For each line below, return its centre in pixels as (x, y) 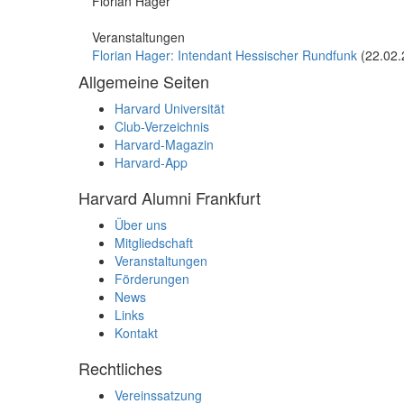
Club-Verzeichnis (162, 126)
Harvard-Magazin (164, 144)
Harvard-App (151, 162)
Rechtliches (120, 367)
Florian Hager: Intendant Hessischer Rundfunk (225, 55)
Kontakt (136, 332)
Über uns (141, 224)
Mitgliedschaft (154, 242)
